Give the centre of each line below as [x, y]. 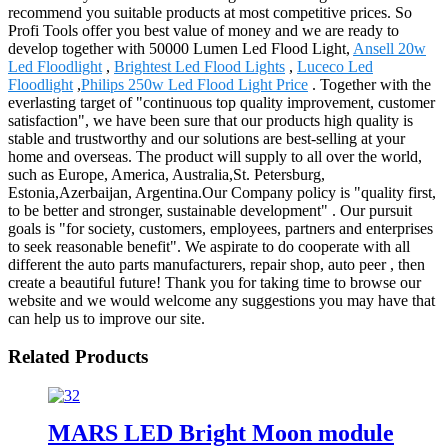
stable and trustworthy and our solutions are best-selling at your [206, 138]
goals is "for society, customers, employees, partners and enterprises [220, 228]
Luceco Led [335, 66]
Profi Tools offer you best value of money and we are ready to [203, 30]
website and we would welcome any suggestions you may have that [221, 300]
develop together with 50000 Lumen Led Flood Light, [180, 48]
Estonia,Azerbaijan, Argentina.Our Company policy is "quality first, [222, 192]
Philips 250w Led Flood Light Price [194, 84]
